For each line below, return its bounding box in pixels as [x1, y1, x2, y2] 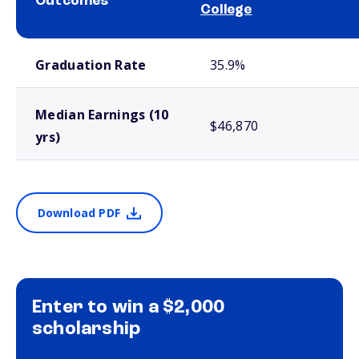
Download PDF [37, 205, 120, 220]
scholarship [32, 320, 141, 339]
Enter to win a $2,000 [32, 298, 225, 317]
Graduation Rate [35, 56, 147, 74]
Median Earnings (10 [35, 106, 169, 123]
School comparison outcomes [16, 41, 127, 49]
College [200, 2, 252, 17]
